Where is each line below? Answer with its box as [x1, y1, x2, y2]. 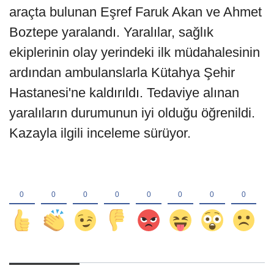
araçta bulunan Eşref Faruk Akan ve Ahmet [9, 4, 262, 20]
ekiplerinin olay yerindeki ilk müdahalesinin [9, 45, 260, 61]
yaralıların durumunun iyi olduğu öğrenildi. [9, 105, 255, 121]
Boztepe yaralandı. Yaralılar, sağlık [9, 24, 213, 40]
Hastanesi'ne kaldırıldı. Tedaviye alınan [9, 85, 239, 101]
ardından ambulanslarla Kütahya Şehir [9, 65, 235, 81]
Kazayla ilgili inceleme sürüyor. [9, 125, 191, 141]
